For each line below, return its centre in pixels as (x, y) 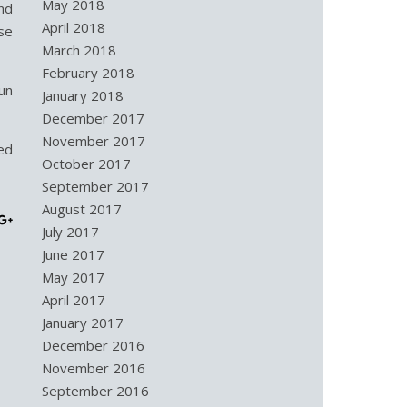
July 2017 (70, 232)
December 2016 (93, 345)
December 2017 (93, 118)
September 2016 (95, 391)
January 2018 (83, 95)
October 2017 (86, 164)
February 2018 (88, 73)
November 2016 (94, 368)
